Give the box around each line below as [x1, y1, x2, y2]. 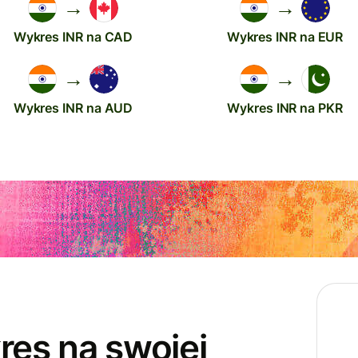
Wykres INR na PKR [227, 99, 343, 116]
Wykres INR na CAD [13, 28, 133, 45]
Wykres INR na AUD [13, 99, 133, 116]
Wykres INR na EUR [226, 28, 344, 45]
